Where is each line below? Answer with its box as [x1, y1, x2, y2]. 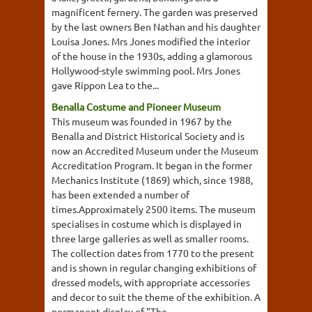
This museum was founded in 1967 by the [52, 115, 232, 127]
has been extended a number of [52, 188, 189, 201]
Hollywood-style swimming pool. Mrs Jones [52, 64, 240, 77]
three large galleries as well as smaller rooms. [52, 232, 249, 244]
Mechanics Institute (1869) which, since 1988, [52, 173, 253, 186]
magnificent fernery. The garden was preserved [52, 6, 258, 18]
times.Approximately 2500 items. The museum [52, 203, 256, 215]
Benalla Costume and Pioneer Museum [52, 100, 221, 113]
